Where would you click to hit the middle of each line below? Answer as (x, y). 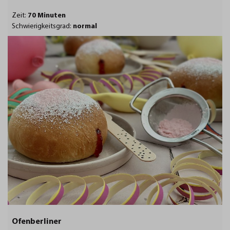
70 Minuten (47, 15)
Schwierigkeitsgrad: (42, 26)
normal (85, 26)
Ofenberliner (37, 222)
